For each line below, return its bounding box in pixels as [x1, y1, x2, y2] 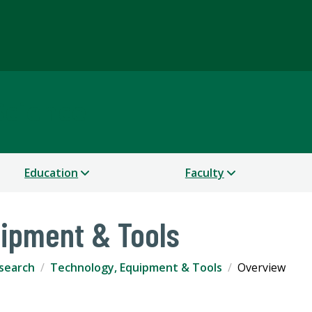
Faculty [185, 165, 224, 181]
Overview [237, 260, 286, 276]
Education [24, 165, 79, 181]
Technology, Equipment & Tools [50, 260, 222, 276]
